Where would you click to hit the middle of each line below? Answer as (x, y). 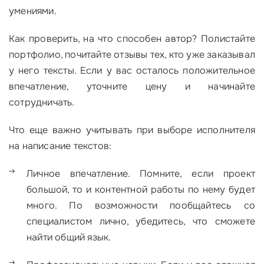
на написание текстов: (60, 146)
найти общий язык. (69, 237)
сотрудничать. (42, 103)
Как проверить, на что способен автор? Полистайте (132, 39)
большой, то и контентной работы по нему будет (141, 190)
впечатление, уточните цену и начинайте (132, 87)
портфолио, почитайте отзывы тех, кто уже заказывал (132, 55)
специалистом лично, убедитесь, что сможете (141, 222)
